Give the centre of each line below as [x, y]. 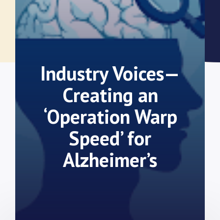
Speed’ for [110, 138]
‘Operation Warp [110, 116]
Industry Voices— [110, 73]
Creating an [110, 95]
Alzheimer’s [110, 160]
